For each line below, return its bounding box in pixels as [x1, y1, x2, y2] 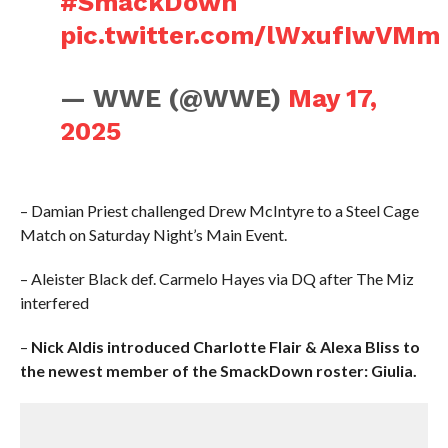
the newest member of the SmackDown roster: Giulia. [19, 361, 417, 380]
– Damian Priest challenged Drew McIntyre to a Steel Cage [19, 201, 419, 220]
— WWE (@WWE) [60, 83, 289, 113]
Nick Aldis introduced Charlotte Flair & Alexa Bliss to [30, 337, 420, 356]
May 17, [288, 83, 378, 113]
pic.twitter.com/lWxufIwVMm [60, 20, 441, 50]
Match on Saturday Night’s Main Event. [19, 225, 287, 244]
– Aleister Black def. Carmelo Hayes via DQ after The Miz [19, 269, 414, 288]
